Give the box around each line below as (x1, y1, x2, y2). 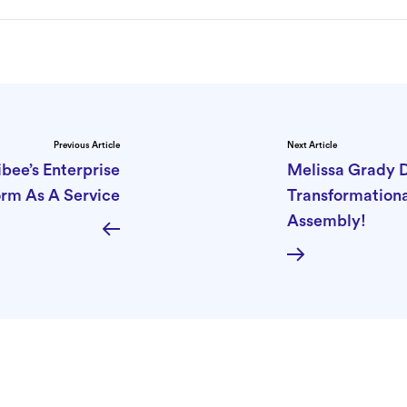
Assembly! (287, 212, 366, 229)
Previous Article (54, 140, 120, 150)
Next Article (287, 140, 337, 150)
